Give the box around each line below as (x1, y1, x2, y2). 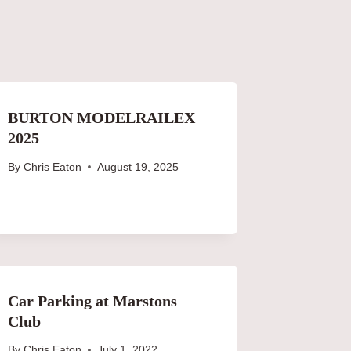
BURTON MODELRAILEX (8, 108, 196, 126)
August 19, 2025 (96, 161, 179, 173)
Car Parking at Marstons (8, 291, 178, 309)
